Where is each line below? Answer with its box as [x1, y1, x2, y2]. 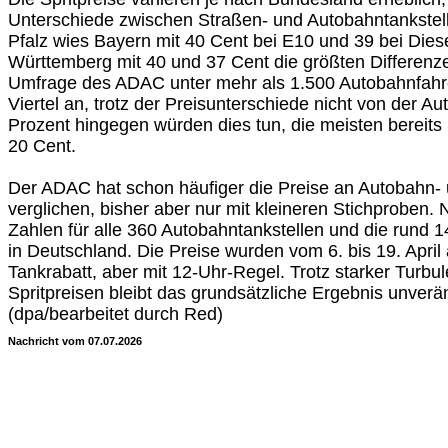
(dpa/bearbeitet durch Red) [8, 304, 223, 324]
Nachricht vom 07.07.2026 [8, 335, 142, 347]
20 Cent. [8, 136, 76, 156]
